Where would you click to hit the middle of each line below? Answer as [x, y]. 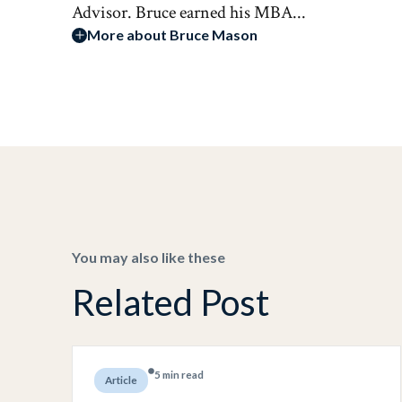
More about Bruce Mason [172, 35]
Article [121, 380]
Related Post [170, 303]
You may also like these [149, 257]
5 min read [179, 375]
